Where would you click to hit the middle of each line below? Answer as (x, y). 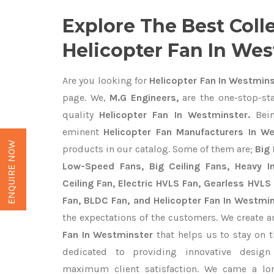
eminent (83, 132)
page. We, (84, 98)
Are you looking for (105, 80)
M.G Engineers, (142, 98)
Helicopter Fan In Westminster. (175, 115)
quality (81, 115)
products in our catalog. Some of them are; (159, 149)
